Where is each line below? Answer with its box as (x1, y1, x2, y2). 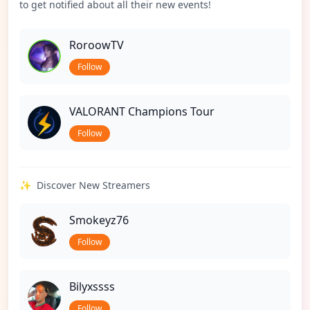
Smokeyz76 (69, 212, 129, 228)
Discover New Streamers (37, 179, 150, 192)
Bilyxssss (69, 279, 115, 294)
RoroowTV (69, 37, 124, 53)
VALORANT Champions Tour (69, 104, 215, 119)
